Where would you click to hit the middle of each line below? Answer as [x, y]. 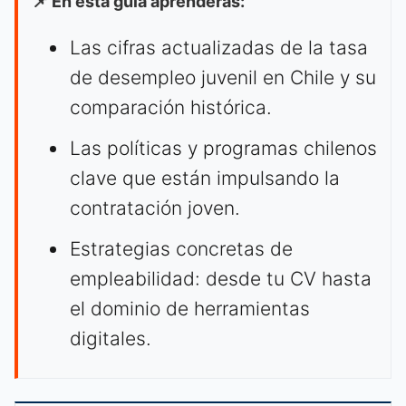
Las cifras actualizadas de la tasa [219, 48]
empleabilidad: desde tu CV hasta [221, 279]
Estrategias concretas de [181, 249]
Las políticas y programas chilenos [223, 149]
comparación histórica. [171, 108]
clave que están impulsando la [205, 179]
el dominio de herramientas [190, 309]
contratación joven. [155, 208]
